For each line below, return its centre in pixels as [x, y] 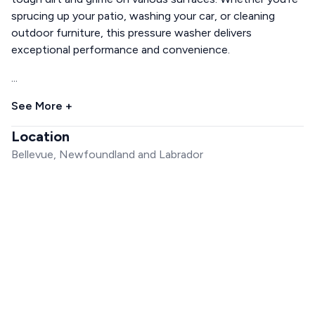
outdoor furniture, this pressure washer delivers [131, 32]
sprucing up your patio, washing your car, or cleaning [143, 15]
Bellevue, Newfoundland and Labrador [107, 154]
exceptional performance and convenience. [121, 49]
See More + [42, 105]
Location [40, 136]
